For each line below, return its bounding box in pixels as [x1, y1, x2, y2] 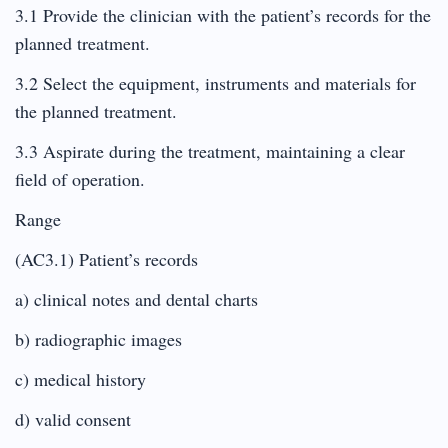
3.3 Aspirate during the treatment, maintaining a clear [15, 138, 405, 163]
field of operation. [15, 166, 145, 191]
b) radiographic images [15, 326, 182, 351]
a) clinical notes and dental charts [15, 286, 258, 311]
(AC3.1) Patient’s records [15, 246, 198, 271]
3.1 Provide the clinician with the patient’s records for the [15, 2, 431, 27]
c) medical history [15, 366, 146, 391]
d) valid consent [15, 406, 131, 431]
